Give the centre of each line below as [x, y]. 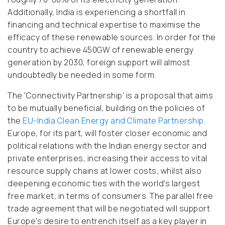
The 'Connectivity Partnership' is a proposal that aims [110, 96]
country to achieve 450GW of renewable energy [100, 50]
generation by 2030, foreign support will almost [99, 63]
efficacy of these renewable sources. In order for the [112, 37]
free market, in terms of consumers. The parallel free [110, 196]
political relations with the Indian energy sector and [107, 146]
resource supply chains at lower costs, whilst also [104, 171]
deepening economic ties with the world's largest [104, 184]
